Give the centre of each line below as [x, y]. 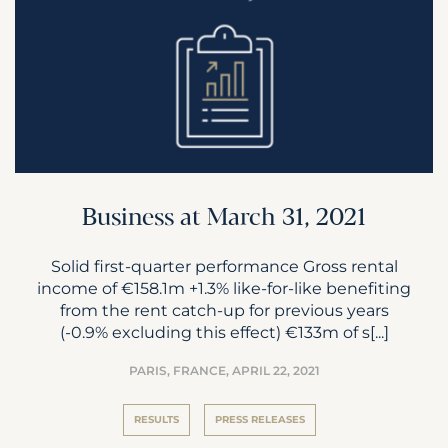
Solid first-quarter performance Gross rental [224, 265]
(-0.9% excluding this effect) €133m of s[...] [224, 331]
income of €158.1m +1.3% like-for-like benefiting [224, 287]
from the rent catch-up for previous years [224, 309]
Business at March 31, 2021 [224, 218]
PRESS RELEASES [259, 419]
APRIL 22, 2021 [275, 370]
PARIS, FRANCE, [180, 370]
